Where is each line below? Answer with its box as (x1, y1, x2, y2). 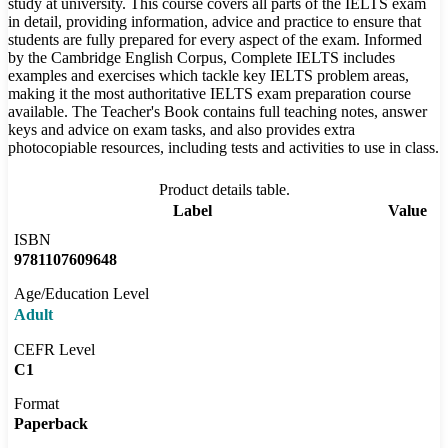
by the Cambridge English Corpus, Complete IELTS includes (8, 49, 395, 67)
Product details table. (158, 181, 290, 199)
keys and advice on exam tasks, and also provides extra (8, 121, 355, 139)
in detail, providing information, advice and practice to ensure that (8, 13, 421, 31)
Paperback (14, 415, 88, 433)
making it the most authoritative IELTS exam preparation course (8, 85, 411, 103)
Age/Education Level (14, 285, 149, 303)
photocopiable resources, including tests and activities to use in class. (8, 139, 439, 157)
